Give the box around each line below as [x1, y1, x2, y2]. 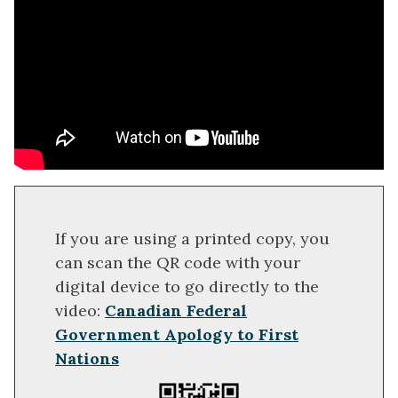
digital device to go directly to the [55, 276, 319, 298]
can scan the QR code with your [55, 252, 300, 274]
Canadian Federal [105, 300, 247, 322]
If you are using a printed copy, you [55, 228, 330, 250]
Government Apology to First [55, 324, 298, 346]
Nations [55, 348, 119, 370]
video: [55, 300, 105, 322]
